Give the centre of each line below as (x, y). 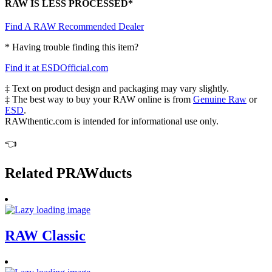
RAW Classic (45, 235)
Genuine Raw (220, 100)
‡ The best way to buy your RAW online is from (99, 100)
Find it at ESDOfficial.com (56, 68)
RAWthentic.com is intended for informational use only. (112, 121)
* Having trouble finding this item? (72, 47)
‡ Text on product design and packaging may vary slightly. (117, 89)
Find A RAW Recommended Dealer (74, 27)
